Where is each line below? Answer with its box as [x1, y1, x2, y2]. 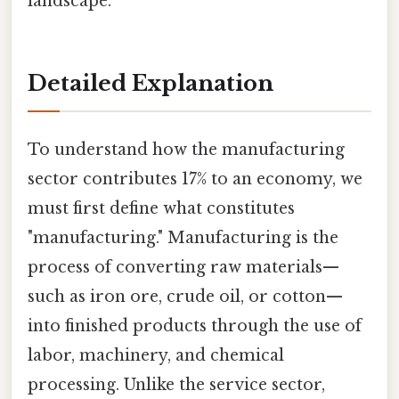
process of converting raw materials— [28, 256, 339, 277]
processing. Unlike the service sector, [28, 374, 325, 395]
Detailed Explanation [28, 69, 273, 96]
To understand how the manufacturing [28, 139, 345, 159]
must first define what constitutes [28, 198, 295, 218]
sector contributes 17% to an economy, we [28, 168, 362, 189]
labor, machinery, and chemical [28, 345, 284, 365]
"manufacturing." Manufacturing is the [28, 227, 338, 248]
